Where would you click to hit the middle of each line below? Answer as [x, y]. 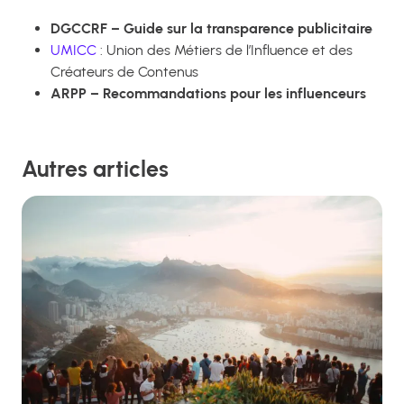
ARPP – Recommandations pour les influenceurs [208, 93]
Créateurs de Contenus [124, 71]
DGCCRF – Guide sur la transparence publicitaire [211, 28]
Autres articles [95, 169]
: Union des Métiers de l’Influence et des [226, 50]
